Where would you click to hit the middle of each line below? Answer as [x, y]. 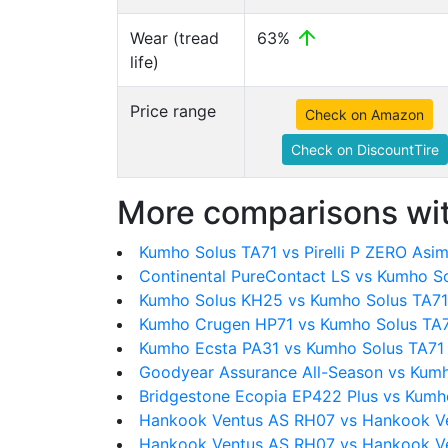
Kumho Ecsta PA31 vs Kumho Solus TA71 [291, 348]
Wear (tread [174, 38]
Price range [173, 111]
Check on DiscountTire [364, 149]
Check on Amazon [364, 114]
